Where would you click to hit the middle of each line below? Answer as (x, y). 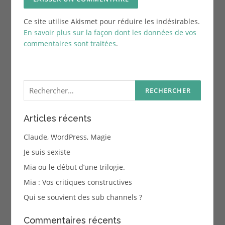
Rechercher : (44, 83)
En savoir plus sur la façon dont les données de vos (110, 33)
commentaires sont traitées (70, 44)
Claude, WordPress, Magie (67, 137)
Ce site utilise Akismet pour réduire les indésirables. (111, 22)
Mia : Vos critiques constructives (78, 182)
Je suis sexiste (47, 152)
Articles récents (57, 118)
